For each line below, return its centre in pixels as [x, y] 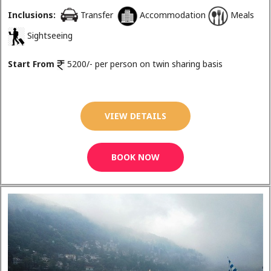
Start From [31, 64]
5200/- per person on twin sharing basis [144, 64]
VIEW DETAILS [135, 116]
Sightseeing [49, 36]
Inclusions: [32, 15]
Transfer [98, 15]
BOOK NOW [135, 157]
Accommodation [174, 15]
